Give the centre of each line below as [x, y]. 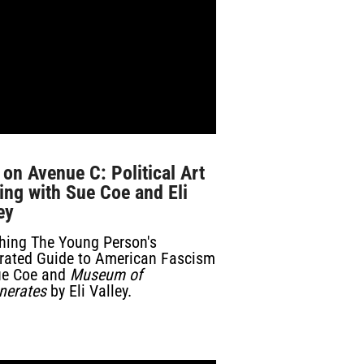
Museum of [106, 275]
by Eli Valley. [89, 291]
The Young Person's [94, 242]
